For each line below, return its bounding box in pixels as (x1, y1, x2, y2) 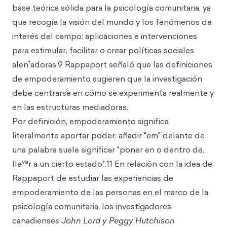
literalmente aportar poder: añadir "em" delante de (12, 130, 205, 141)
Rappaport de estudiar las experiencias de (12, 172, 173, 183)
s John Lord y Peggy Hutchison (55, 215, 175, 226)
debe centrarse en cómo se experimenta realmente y (12, 87, 214, 98)
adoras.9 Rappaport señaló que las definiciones (30, 59, 212, 70)
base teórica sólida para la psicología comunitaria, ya (12, 2, 211, 13)
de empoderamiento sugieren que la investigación (12, 73, 202, 84)
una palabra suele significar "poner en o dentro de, (12, 144, 204, 155)
